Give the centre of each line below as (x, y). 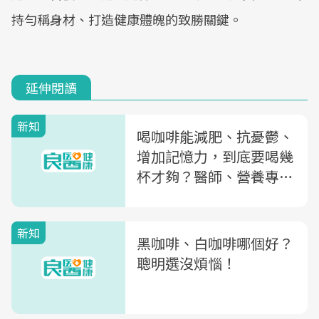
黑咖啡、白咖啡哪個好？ (215, 243)
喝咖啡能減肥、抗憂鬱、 (215, 136)
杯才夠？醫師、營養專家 (215, 176)
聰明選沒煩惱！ (187, 263)
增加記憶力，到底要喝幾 (215, 156)
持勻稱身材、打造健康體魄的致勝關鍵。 (127, 19)
